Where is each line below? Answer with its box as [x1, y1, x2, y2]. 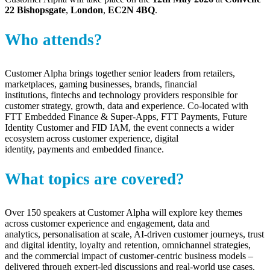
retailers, [203, 67, 235, 78]
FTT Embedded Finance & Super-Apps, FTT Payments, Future [5, 111, 247, 122]
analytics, [5, 228, 43, 239]
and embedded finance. [74, 143, 164, 154]
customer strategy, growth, [5, 100, 107, 111]
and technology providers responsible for [80, 89, 237, 100]
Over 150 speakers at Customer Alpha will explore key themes [5, 207, 242, 218]
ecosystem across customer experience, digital [5, 133, 178, 143]
